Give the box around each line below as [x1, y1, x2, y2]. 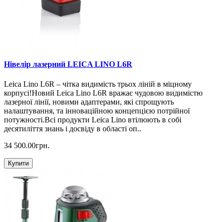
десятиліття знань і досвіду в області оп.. [4, 124, 141, 133]
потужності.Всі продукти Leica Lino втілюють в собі [4, 115, 181, 124]
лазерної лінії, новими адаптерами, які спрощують [4, 97, 174, 106]
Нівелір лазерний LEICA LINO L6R [4, 60, 132, 69]
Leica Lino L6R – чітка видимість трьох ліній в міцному [4, 79, 192, 88]
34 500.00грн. [4, 141, 50, 150]
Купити [8, 159, 29, 167]
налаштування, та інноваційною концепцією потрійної [4, 106, 190, 115]
